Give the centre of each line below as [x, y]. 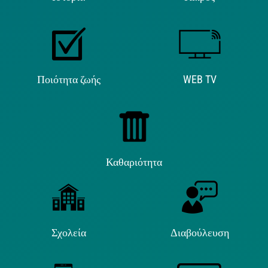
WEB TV [200, 79]
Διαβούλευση [200, 232]
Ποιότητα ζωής [68, 79]
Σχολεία [68, 232]
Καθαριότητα [134, 162]
